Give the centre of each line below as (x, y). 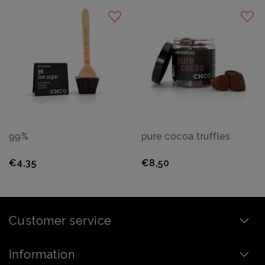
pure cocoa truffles (186, 136)
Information (42, 254)
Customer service (60, 220)
